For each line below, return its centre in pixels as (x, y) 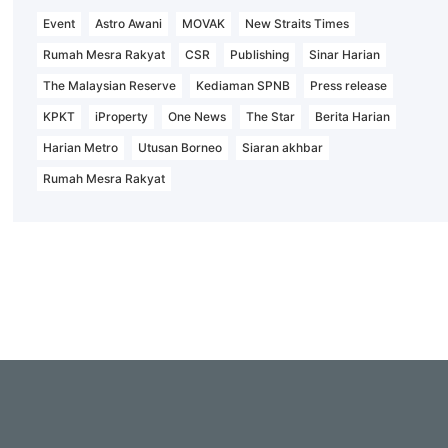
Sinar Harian (344, 55)
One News (197, 117)
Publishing (260, 55)
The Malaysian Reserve (110, 86)
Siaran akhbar (283, 148)
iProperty (122, 117)
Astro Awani (129, 24)
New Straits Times (296, 24)
